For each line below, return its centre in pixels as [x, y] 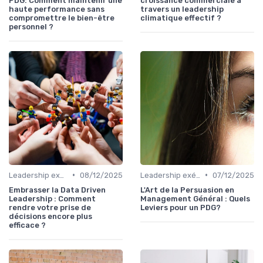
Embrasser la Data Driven [57, 190]
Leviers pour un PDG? [181, 207]
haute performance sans [57, 9]
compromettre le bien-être [62, 18]
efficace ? [27, 225]
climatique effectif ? [181, 18]
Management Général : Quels [195, 198]
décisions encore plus [50, 216]
